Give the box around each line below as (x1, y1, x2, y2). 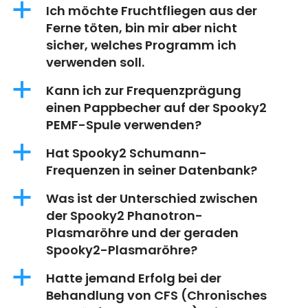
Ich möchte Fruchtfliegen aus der (46, 2, 257, 20)
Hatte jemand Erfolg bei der (46, 269, 221, 287)
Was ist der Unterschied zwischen (46, 190, 258, 208)
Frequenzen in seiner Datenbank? (46, 162, 257, 179)
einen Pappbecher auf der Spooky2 (46, 99, 267, 117)
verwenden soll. (46, 54, 144, 71)
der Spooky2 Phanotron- (46, 207, 203, 225)
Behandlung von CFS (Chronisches (46, 287, 267, 305)
